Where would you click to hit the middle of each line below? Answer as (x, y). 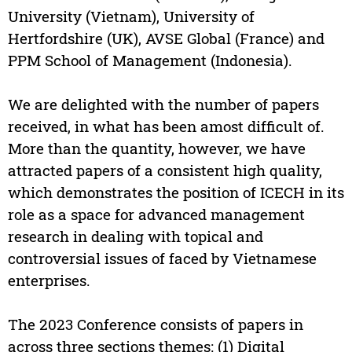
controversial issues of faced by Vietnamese (162, 258)
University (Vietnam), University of (131, 16)
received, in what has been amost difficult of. (166, 126)
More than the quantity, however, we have (156, 148)
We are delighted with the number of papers (163, 104)
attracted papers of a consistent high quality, (165, 170)
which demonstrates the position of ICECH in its (176, 192)
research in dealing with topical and (135, 236)
